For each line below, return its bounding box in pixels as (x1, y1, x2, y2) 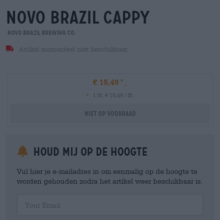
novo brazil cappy (6, 7, 150, 28)
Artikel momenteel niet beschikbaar (16, 46, 128, 53)
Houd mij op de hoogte (30, 145, 147, 159)
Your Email (16, 194, 47, 201)
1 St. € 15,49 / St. (93, 92, 134, 98)
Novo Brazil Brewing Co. (6, 29, 76, 36)
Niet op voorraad (84, 110, 136, 117)
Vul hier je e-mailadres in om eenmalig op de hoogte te (17, 167, 197, 175)
